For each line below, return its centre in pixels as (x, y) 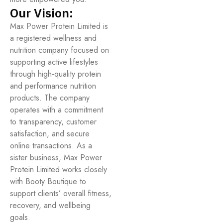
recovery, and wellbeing (50, 205)
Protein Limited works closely (58, 169)
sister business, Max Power (56, 158)
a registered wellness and (53, 38)
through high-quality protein (56, 74)
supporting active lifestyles (54, 62)
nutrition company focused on (59, 50)
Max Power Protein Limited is (59, 26)
